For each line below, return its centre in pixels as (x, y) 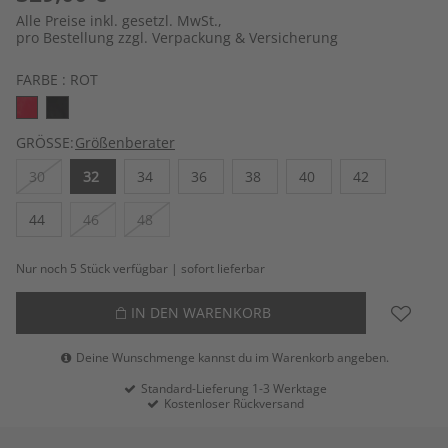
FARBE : (43, 80)
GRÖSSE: (45, 142)
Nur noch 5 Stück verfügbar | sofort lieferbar (140, 268)
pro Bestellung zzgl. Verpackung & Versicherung (177, 38)
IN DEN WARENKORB (200, 312)
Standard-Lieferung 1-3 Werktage (232, 388)
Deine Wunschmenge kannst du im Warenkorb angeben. (231, 357)
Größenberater (125, 142)
